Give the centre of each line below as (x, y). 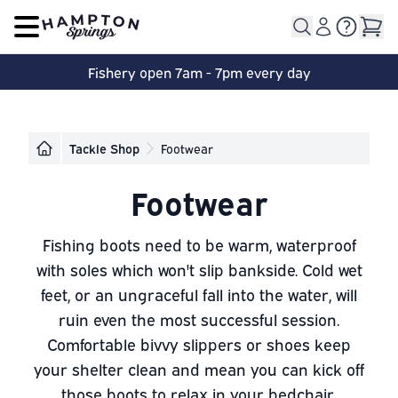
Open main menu (81, 34)
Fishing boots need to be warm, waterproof (199, 244)
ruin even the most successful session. (199, 319)
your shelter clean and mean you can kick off (199, 369)
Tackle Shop (104, 148)
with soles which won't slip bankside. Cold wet (199, 269)
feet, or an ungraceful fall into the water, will (199, 294)
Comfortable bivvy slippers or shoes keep (199, 344)
